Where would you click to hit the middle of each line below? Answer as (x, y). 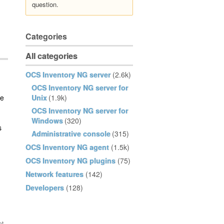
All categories (51, 56)
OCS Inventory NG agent (67, 147)
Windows (47, 120)
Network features (54, 174)
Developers (45, 187)
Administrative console (71, 133)
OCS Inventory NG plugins (70, 160)
